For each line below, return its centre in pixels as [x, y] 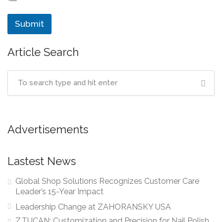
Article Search [43, 52]
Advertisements [48, 129]
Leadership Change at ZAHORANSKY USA [93, 207]
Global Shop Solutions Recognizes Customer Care [107, 181]
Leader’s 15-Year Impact [59, 192]
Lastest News [42, 161]
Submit [29, 24]
